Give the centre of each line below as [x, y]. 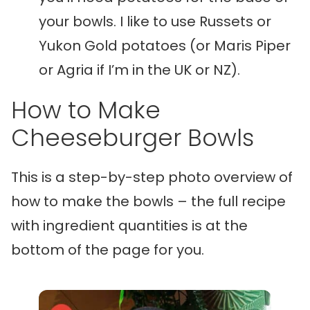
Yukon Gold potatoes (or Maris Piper [165, 46]
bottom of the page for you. [108, 250]
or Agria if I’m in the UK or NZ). [139, 70]
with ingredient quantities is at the [129, 226]
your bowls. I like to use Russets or [155, 22]
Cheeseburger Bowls [133, 138]
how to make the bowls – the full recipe [148, 202]
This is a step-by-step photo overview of [152, 177]
